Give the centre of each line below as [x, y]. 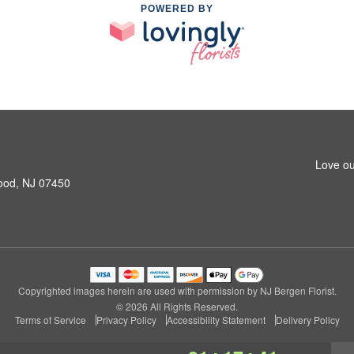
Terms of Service [50, 319]
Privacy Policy [126, 319]
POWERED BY [177, 9]
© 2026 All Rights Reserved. [177, 306]
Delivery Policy [307, 319]
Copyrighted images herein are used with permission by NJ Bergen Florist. [177, 290]
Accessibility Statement [216, 319]
